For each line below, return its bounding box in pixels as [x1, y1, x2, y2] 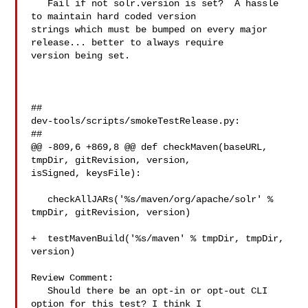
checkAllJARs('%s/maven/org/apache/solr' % [31, 194, 48, 205]
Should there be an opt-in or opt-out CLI [31, 285, 48, 296]
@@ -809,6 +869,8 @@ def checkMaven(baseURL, [31, 142, 268, 153]
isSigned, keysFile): [31, 168, 142, 179]
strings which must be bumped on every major [31, 24, 268, 35]
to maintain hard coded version [31, 11, 202, 22]
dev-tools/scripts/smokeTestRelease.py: [31, 115, 241, 126]
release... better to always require [31, 37, 230, 48]
